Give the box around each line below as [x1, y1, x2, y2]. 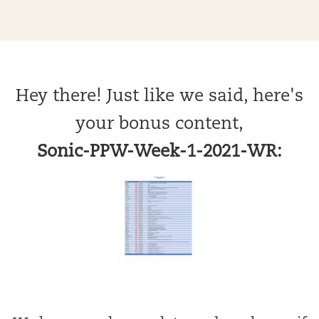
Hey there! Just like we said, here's [16, 88, 303, 105]
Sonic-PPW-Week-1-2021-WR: [37, 144, 282, 161]
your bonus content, [75, 116, 244, 133]
